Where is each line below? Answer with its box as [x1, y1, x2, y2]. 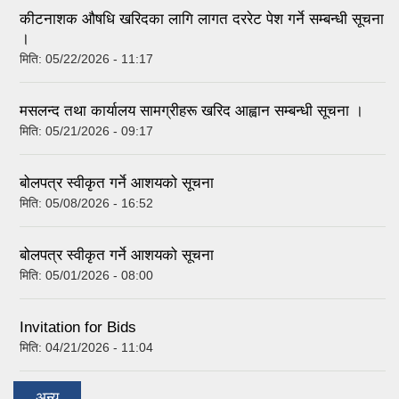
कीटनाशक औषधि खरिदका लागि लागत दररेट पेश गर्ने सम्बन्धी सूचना [20, 11, 384, 28]
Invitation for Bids [20, 319, 136, 337]
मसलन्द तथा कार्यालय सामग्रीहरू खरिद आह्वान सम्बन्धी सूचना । [20, 102, 363, 120]
